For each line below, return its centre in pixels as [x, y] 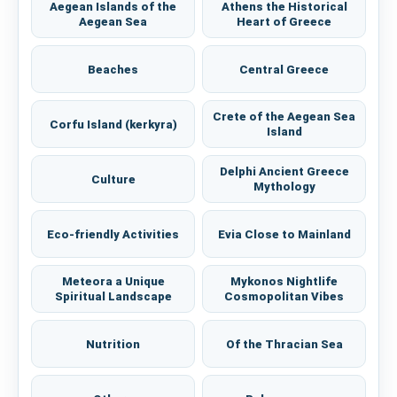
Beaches [113, 69]
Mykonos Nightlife [284, 282]
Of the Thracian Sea [284, 344]
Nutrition [113, 344]
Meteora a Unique [113, 282]
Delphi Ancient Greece [284, 172]
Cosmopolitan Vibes [284, 297]
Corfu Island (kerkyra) [113, 124]
